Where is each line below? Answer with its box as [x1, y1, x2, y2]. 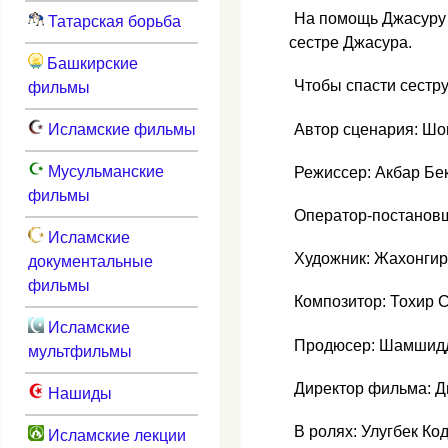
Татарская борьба [43, 12, 181, 30]
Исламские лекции [43, 426, 186, 444]
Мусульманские [43, 162, 164, 180]
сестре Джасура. [289, 34, 412, 52]
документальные [27, 252, 153, 270]
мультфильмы [27, 342, 132, 360]
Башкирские [42, 54, 138, 72]
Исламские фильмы [43, 120, 196, 138]
